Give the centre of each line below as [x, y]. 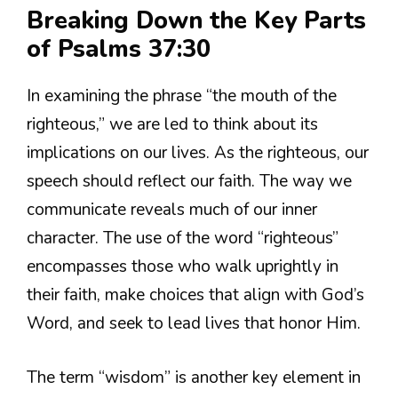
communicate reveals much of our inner [172, 210]
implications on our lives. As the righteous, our [198, 153]
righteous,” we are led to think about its [172, 125]
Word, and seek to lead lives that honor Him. [194, 324]
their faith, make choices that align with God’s [195, 295]
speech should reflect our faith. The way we [189, 182]
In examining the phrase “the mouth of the [182, 96]
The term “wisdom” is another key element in [194, 377]
